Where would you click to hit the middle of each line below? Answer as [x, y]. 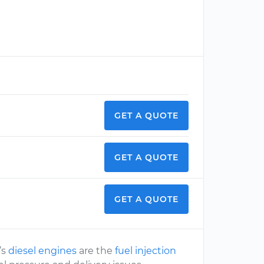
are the [96, 251]
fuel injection [146, 251]
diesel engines [43, 251]
